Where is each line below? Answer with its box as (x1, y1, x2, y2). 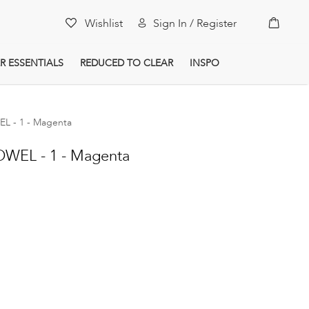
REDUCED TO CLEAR (79, 57, 173, 70)
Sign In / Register (153, 15, 237, 31)
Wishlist (85, 15, 123, 31)
